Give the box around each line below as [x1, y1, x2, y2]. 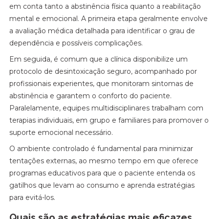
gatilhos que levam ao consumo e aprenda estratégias [9, 181, 195, 190]
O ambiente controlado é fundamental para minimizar [9, 144, 194, 153]
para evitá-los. [9, 193, 56, 202]
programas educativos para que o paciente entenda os [9, 169, 196, 177]
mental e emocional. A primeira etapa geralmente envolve [9, 14, 208, 23]
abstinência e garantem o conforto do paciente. [9, 91, 172, 100]
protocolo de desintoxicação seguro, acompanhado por [9, 67, 197, 76]
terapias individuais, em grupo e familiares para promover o [9, 116, 209, 125]
